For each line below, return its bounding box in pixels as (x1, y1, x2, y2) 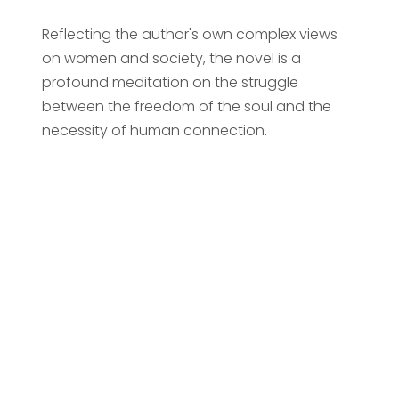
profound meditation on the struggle (41, 71, 298, 93)
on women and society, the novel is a (41, 47, 301, 69)
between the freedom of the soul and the (41, 95, 331, 117)
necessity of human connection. (41, 119, 267, 141)
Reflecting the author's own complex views (41, 23, 338, 45)
